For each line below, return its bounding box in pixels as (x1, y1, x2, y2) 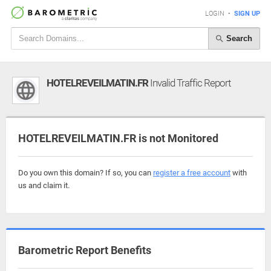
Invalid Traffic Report (148, 77, 230, 89)
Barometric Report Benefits (18, 244, 151, 256)
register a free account (153, 168, 230, 177)
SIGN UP (234, 10, 260, 18)
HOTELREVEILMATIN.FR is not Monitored (18, 132, 218, 145)
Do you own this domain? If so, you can (18, 168, 153, 177)
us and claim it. (18, 181, 70, 190)
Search (224, 33, 252, 43)
